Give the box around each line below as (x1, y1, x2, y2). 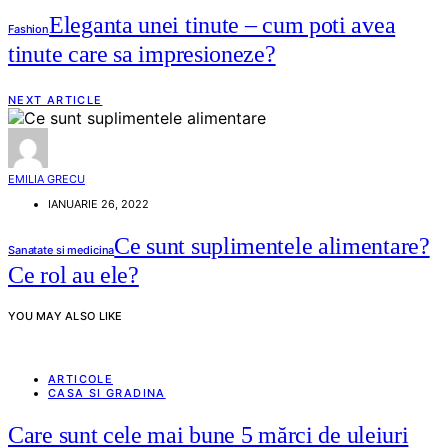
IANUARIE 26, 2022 (48, 196, 149, 211)
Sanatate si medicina (8, 242, 115, 257)
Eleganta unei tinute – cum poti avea (49, 12, 396, 39)
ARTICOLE (48, 372, 113, 387)
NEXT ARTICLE (8, 92, 103, 107)
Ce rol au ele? (8, 261, 139, 288)
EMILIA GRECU (8, 171, 85, 186)
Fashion (8, 22, 50, 37)
